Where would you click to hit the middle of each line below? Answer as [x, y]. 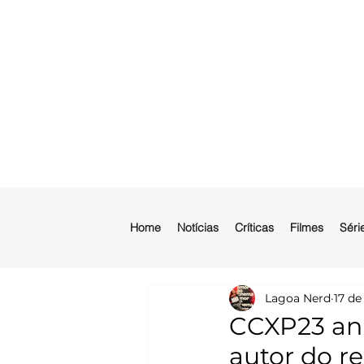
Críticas [254, 227]
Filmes [307, 227]
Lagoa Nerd [298, 298]
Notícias [198, 227]
